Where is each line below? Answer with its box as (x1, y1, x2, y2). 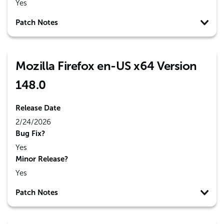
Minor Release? (15, 154, 68, 163)
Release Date (15, 103, 60, 112)
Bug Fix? (15, 129, 45, 138)
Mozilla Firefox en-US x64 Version (15, 58, 197, 73)
